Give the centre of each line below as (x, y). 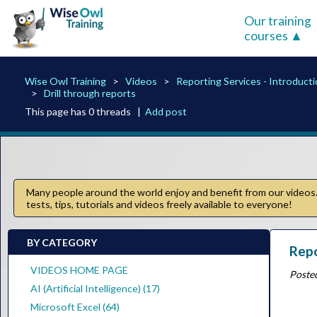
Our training (277, 21)
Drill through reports (90, 93)
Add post (166, 111)
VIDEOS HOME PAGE (79, 270)
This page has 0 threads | (85, 111)
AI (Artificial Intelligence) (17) (95, 288)
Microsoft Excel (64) (75, 306)
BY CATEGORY (62, 242)
